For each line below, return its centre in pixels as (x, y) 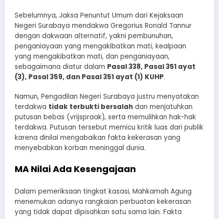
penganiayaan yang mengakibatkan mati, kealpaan (100, 46)
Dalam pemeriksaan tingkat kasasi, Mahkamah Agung (103, 192)
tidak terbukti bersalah (91, 107)
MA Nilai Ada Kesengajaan (75, 169)
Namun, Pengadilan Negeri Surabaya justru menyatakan (107, 96)
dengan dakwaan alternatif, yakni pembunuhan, (94, 36)
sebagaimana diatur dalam (61, 66)
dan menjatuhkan (163, 107)
